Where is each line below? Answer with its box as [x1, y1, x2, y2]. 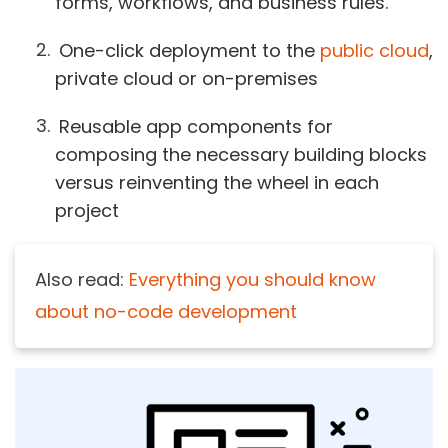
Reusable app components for [58, 113, 333, 139]
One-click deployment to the [58, 37, 320, 63]
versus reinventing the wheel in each [55, 169, 379, 195]
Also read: [35, 267, 129, 293]
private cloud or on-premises [55, 65, 318, 91]
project [55, 197, 119, 223]
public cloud [319, 37, 429, 63]
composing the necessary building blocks [55, 141, 427, 167]
